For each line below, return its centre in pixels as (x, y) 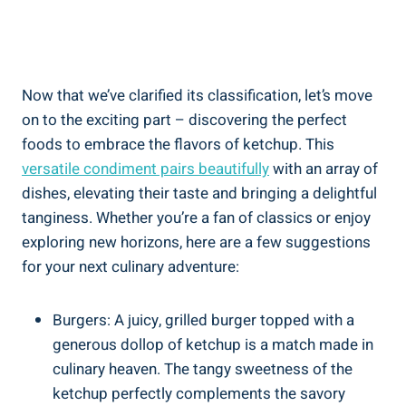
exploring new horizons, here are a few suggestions (196, 242)
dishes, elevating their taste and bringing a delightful (199, 193)
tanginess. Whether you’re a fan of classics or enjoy (196, 217)
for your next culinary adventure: (130, 266)
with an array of (324, 169)
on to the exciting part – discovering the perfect (184, 120)
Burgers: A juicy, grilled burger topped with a (203, 320)
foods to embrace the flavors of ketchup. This (178, 144)
